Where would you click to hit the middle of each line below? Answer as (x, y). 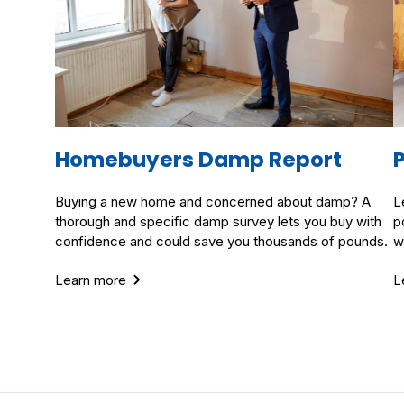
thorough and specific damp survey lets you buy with (218, 221)
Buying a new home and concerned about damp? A (212, 202)
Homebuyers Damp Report (198, 160)
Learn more (90, 280)
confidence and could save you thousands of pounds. (221, 241)
